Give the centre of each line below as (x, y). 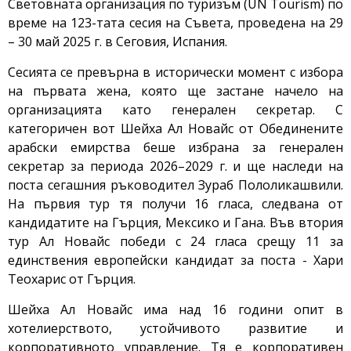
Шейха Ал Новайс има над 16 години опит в (175, 310)
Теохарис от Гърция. (72, 279)
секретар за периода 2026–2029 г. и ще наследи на (175, 166)
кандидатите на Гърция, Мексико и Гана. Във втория (175, 223)
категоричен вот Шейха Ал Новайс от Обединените (175, 129)
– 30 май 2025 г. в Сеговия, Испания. (118, 42)
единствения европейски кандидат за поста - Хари (175, 261)
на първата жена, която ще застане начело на (175, 91)
